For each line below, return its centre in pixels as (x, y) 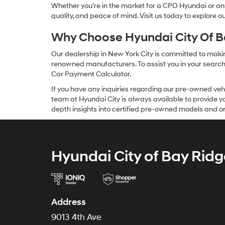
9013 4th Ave (76, 217)
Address (69, 202)
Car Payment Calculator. (91, 74)
